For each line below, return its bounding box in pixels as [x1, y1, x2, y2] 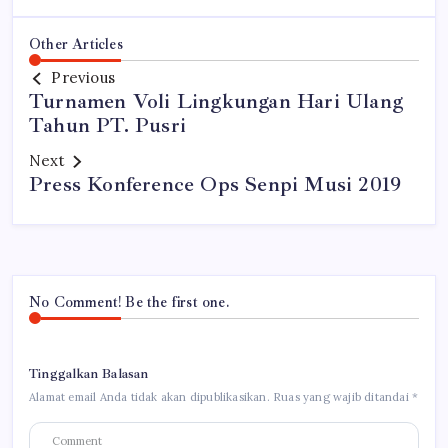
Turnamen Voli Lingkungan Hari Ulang [29, 88, 404, 115]
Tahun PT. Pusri [29, 112, 186, 139]
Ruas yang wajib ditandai [273, 390, 413, 405]
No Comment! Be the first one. [29, 293, 229, 312]
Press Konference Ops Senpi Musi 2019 [29, 171, 402, 198]
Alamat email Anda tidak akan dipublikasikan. [29, 390, 270, 405]
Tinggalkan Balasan [29, 365, 149, 383]
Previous [51, 68, 115, 88]
